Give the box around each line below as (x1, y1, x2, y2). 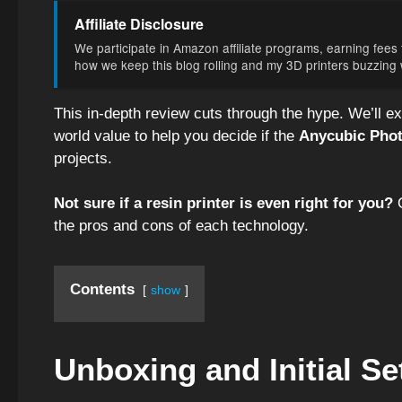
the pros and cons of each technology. (54, 217, 309, 235)
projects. (54, 149, 112, 167)
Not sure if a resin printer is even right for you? (54, 195, 393, 213)
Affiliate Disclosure (74, 13, 205, 34)
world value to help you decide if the (54, 127, 299, 144)
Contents (70, 281, 135, 299)
